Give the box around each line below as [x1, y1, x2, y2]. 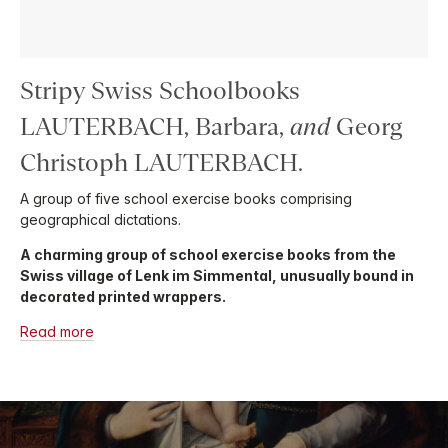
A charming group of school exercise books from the [20, 245, 396, 263]
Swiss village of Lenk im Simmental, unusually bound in [20, 266, 414, 284]
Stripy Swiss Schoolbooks [20, 76, 300, 104]
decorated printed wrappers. [20, 287, 226, 305]
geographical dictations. [20, 210, 181, 228]
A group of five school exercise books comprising [20, 189, 352, 207]
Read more [20, 322, 94, 340]
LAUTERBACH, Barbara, [20, 112, 290, 140]
